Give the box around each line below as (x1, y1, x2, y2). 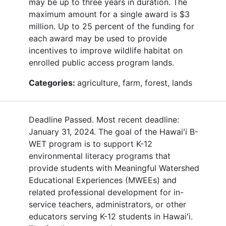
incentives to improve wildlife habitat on (29, 45, 183, 55)
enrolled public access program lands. (29, 57, 174, 68)
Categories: (29, 77, 77, 88)
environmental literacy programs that (29, 150, 171, 161)
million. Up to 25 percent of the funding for (29, 21, 194, 31)
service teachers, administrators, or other (29, 199, 186, 209)
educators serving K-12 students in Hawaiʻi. (29, 211, 193, 221)
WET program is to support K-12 (29, 138, 152, 149)
